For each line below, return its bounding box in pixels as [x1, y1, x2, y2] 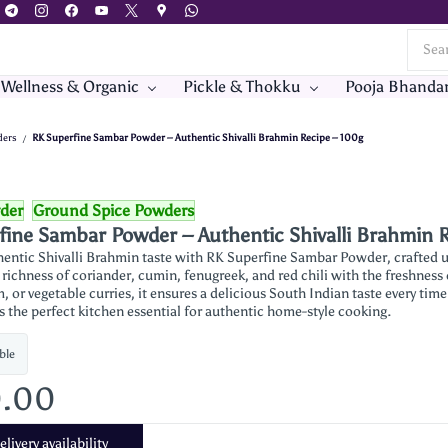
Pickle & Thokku [183, 77, 301, 96]
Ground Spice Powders [32, 201, 194, 220]
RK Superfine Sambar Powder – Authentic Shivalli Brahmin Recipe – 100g [32, 132, 363, 144]
